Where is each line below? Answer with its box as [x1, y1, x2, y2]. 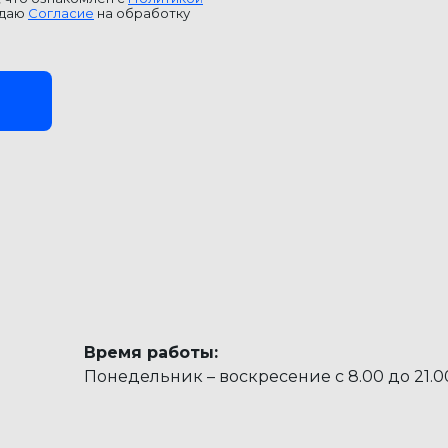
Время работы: [84, 343, 218, 363]
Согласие [28, 5, 94, 22]
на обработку [94, 5, 190, 22]
